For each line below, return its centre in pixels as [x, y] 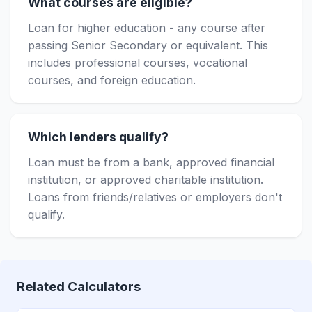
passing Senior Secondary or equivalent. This [148, 45]
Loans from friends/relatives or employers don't [155, 197]
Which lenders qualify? [98, 137]
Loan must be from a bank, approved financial [151, 162]
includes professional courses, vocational [138, 63]
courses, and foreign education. [112, 80]
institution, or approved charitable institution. [146, 180]
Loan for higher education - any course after [147, 28]
